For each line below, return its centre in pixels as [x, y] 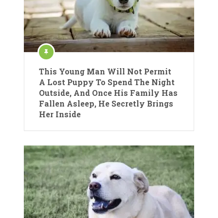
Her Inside [60, 114]
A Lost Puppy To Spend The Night [107, 82]
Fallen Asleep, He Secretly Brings [106, 103]
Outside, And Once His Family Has [108, 93]
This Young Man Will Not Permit [105, 71]
